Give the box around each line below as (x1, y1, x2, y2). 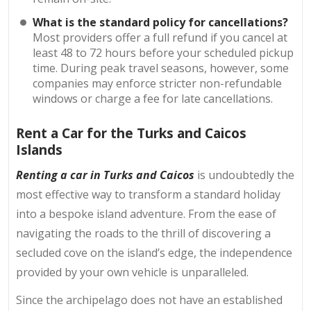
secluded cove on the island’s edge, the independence (16, 244, 292, 260)
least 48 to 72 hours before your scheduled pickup (33, 45, 294, 61)
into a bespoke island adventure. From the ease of (16, 205, 276, 221)
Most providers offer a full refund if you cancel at (33, 30, 288, 46)
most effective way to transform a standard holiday (16, 186, 280, 202)
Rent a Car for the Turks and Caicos (16, 124, 246, 143)
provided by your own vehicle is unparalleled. (16, 264, 249, 280)
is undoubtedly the (194, 167, 294, 183)
